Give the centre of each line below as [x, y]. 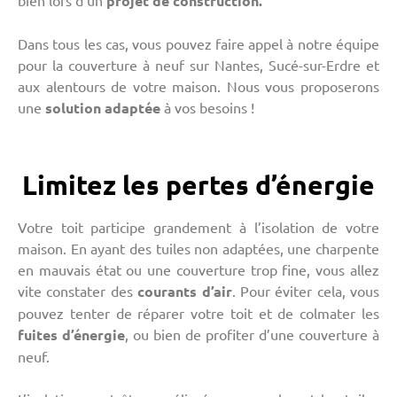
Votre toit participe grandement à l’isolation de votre [198, 227]
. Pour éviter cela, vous [305, 291]
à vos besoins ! [207, 108]
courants [167, 292]
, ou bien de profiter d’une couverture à [252, 335]
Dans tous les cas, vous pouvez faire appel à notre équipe [198, 44]
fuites [38, 335]
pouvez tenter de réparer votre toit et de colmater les [198, 313]
